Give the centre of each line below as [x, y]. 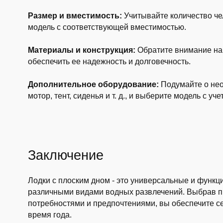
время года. [50, 215]
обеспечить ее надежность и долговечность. [109, 61]
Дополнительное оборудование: [93, 84]
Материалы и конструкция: [81, 50]
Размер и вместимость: [75, 16]
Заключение [65, 155]
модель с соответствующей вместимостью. [107, 27]
